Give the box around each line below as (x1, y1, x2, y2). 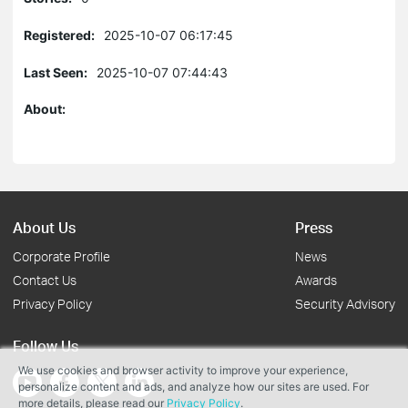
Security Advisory (295, 296, 395, 311)
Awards (295, 272, 337, 288)
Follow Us (13, 336, 78, 355)
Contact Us (13, 272, 76, 288)
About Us (13, 218, 76, 237)
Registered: (24, 27, 95, 43)
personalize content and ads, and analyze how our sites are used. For (18, 380, 369, 393)
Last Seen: (24, 65, 87, 80)
